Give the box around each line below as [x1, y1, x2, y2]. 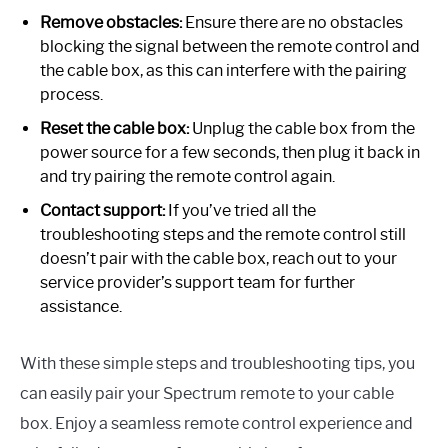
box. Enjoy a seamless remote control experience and [20, 413, 413, 433]
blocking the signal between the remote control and [40, 36, 420, 56]
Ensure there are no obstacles [182, 12, 403, 32]
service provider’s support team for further [40, 272, 355, 292]
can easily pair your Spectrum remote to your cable [20, 383, 394, 403]
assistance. [40, 296, 122, 316]
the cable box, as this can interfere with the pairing [40, 60, 407, 80]
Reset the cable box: [40, 118, 189, 138]
